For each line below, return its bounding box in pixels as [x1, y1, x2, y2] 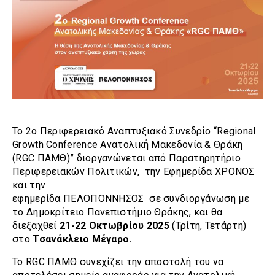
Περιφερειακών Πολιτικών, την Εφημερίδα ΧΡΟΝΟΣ [12, 166, 255, 178]
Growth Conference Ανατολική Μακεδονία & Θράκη [12, 139, 243, 151]
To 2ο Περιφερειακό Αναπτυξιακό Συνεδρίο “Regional [12, 125, 256, 137]
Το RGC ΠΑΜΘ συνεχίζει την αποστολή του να [12, 255, 224, 268]
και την [12, 179, 46, 192]
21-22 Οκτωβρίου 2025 [60, 220, 170, 232]
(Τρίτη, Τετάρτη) [169, 220, 247, 232]
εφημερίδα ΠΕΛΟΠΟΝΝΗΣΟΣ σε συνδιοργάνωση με [12, 193, 249, 205]
